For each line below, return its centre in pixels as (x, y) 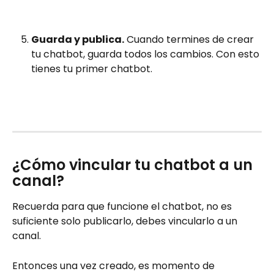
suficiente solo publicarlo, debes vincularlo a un (126, 221)
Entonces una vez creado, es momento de (115, 265)
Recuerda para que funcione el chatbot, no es (123, 207)
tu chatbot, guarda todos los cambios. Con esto (146, 54)
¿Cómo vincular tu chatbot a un (134, 165)
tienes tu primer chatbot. (93, 69)
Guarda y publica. (78, 39)
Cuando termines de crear (190, 39)
